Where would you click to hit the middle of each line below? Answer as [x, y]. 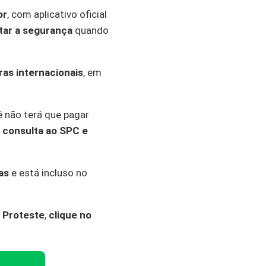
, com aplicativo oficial [57, 14]
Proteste [23, 215]
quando [91, 30]
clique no [70, 215]
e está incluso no [48, 173]
